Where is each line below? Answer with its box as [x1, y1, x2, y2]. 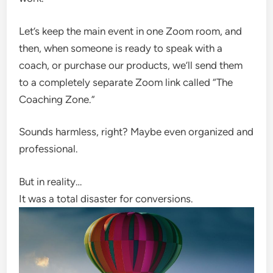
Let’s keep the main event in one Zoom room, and [19, 24, 243, 37]
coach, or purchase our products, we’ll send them [19, 58, 243, 71]
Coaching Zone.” [19, 93, 96, 105]
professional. [19, 143, 79, 155]
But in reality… [19, 175, 82, 188]
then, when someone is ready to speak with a [19, 41, 223, 54]
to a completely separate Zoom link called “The [19, 76, 233, 88]
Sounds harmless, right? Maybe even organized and [19, 126, 254, 138]
